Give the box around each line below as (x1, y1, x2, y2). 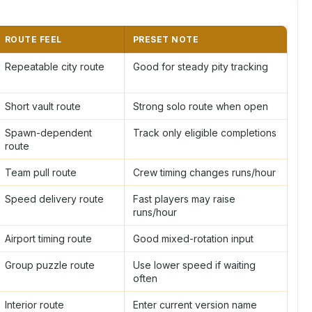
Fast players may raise (133, 192, 235, 205)
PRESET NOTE (133, 33, 199, 45)
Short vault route (5, 100, 81, 112)
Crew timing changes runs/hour (133, 166, 276, 178)
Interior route (5, 298, 64, 311)
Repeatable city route (5, 60, 104, 72)
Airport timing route (5, 232, 92, 244)
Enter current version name (133, 298, 257, 311)
